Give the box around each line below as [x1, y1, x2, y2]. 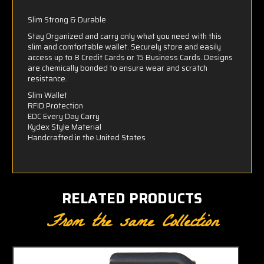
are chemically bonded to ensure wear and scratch [28, 62, 207, 75]
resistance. [28, 72, 67, 85]
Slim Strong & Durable [28, 14, 106, 27]
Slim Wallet [28, 89, 67, 102]
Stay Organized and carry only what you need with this [28, 30, 222, 43]
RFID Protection [28, 100, 83, 113]
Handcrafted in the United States [28, 131, 147, 144]
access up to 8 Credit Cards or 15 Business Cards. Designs [28, 51, 233, 64]
